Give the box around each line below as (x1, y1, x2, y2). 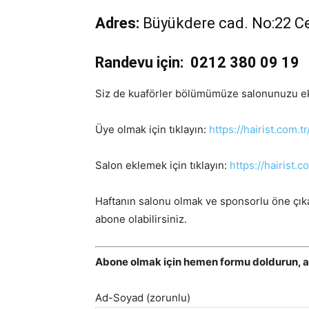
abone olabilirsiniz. (95, 212, 187, 226)
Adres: (95, 14, 139, 32)
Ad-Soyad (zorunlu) (95, 290, 190, 304)
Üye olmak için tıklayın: (95, 123, 206, 136)
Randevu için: (95, 54, 183, 71)
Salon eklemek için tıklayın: (95, 159, 230, 172)
